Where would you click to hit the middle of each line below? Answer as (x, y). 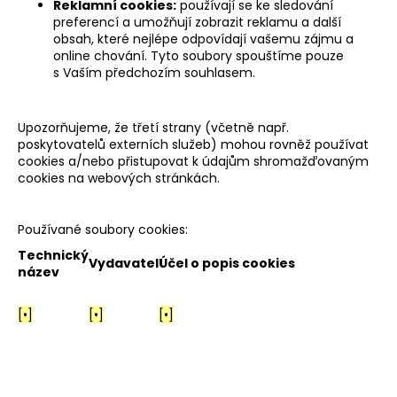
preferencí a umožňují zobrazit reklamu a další (197, 22)
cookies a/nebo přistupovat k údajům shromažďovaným (193, 161)
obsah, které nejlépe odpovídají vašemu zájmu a (203, 39)
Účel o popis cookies (227, 263)
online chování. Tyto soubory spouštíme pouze (198, 55)
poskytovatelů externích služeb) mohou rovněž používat (193, 144)
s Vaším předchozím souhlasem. (154, 72)
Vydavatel (124, 263)
